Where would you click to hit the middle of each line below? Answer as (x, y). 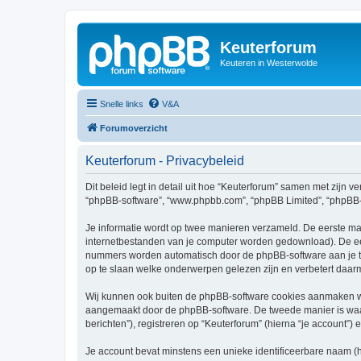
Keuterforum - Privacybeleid (165, 160)
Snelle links (122, 104)
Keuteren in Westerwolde (269, 63)
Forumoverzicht (134, 128)
